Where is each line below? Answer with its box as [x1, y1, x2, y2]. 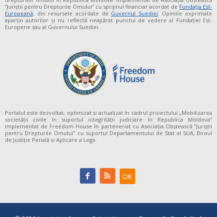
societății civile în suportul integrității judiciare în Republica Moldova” [5, 115, 212, 123]
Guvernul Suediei [111, 10, 158, 17]
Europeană [5, 10, 33, 17]
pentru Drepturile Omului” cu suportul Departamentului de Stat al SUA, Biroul [5, 129, 212, 137]
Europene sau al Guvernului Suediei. [5, 23, 100, 31]
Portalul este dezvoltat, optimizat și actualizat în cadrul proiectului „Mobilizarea [5, 108, 212, 116]
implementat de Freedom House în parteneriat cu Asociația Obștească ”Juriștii [5, 122, 212, 130]
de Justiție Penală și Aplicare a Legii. [5, 136, 97, 143]
